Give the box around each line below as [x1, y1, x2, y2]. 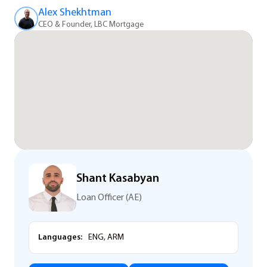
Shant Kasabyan [76, 173, 159, 185]
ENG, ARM [86, 232, 124, 242]
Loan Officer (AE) [76, 193, 142, 203]
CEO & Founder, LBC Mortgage [38, 20, 144, 29]
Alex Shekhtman [38, 7, 111, 18]
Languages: [38, 232, 82, 242]
